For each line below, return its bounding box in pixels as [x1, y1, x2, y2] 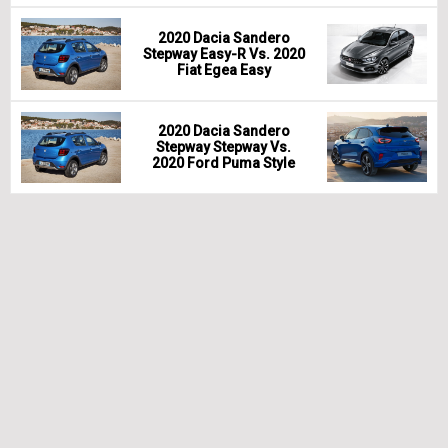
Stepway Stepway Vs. [156, 139, 292, 156]
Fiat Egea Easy [176, 61, 271, 78]
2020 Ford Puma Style [152, 155, 296, 172]
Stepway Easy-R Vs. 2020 [142, 45, 305, 62]
